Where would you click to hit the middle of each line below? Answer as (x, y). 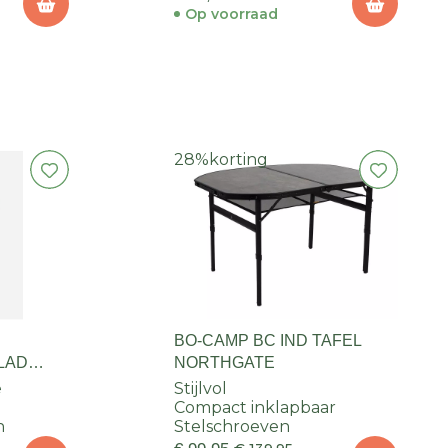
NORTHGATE (224, 363)
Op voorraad (231, 14)
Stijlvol (200, 389)
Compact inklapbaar (254, 408)
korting (238, 160)
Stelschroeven (231, 427)
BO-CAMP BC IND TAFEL (267, 341)
